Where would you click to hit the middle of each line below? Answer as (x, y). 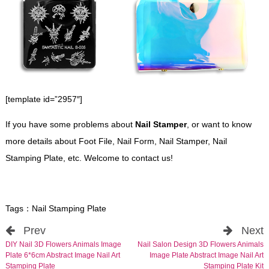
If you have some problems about (70, 124)
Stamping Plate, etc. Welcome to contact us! (89, 158)
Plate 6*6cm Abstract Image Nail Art (62, 255)
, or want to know (219, 124)
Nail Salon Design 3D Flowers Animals (201, 244)
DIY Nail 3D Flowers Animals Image (63, 244)
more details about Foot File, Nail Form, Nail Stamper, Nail (116, 141)
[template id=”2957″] (44, 99)
